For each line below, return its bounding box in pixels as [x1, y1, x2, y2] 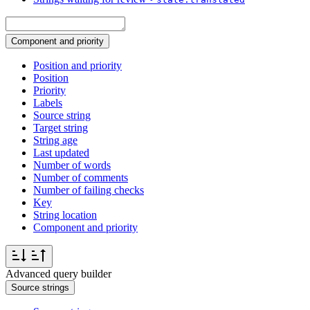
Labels [33, 97, 62, 109]
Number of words [33, 159, 111, 172]
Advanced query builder [6, 268, 111, 280]
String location [33, 209, 97, 221]
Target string [33, 122, 88, 134]
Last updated [33, 147, 89, 159]
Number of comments [33, 172, 128, 184]
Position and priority [33, 60, 122, 72]
